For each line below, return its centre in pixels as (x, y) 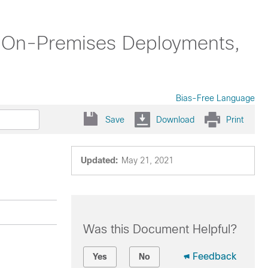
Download (175, 119)
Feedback (214, 256)
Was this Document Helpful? (160, 229)
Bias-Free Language (215, 98)
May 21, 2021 (147, 160)
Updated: (99, 160)
